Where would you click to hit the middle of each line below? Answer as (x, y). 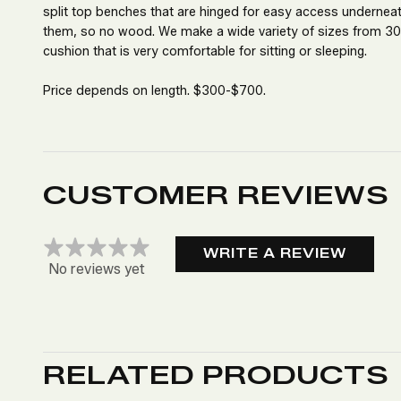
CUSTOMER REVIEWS (216, 196)
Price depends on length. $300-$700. (154, 91)
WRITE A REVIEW (275, 254)
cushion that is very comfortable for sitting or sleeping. (205, 52)
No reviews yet (97, 269)
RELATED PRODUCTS (216, 375)
